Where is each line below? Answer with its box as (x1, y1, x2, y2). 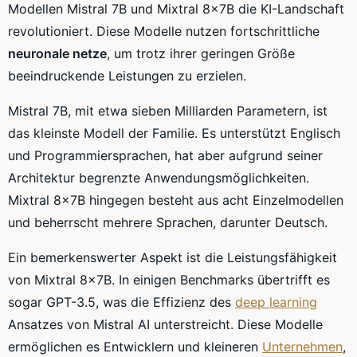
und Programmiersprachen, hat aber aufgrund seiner (8, 147, 323, 164)
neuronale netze (8, 45, 107, 62)
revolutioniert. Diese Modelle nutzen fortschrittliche (8, 23, 320, 40)
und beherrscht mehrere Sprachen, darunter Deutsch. (8, 214, 328, 231)
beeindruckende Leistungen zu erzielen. (8, 68, 246, 84)
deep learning (235, 294, 317, 311)
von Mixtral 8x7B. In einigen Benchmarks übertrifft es (8, 272, 330, 288)
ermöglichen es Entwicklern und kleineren (8, 339, 262, 355)
